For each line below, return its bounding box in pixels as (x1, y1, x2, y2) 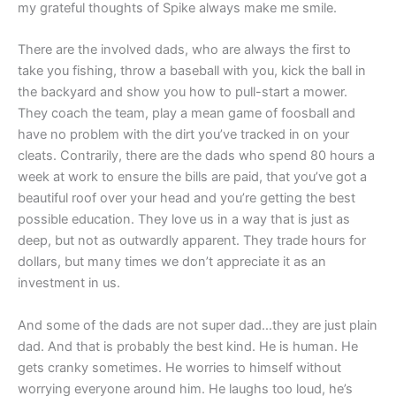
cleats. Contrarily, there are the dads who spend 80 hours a (18, 148, 375, 164)
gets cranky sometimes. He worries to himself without (18, 359, 341, 376)
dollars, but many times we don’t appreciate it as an (18, 254, 326, 270)
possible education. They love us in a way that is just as (18, 211, 350, 228)
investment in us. (18, 275, 120, 292)
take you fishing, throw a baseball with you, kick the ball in (18, 63, 366, 80)
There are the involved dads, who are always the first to (18, 42, 351, 58)
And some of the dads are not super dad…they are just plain (18, 316, 377, 333)
